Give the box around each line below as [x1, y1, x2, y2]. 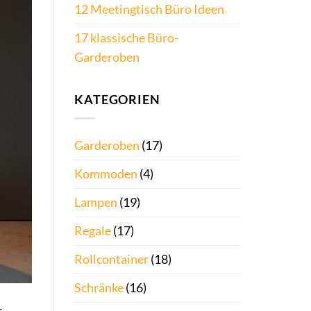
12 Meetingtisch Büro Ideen [74, 2, 224, 17]
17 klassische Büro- [74, 31, 178, 46]
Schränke [74, 280, 124, 295]
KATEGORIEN [74, 92, 160, 107]
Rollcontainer [74, 251, 149, 267]
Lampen [74, 194, 117, 210]
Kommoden [74, 166, 137, 181]
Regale [74, 223, 111, 238]
